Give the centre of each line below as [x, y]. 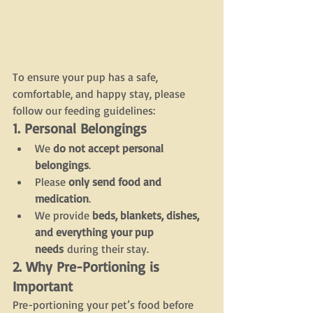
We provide [64, 215]
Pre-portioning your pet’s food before [104, 305]
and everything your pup [96, 232]
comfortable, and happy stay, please [100, 94]
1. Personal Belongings [80, 128]
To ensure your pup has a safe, [87, 77]
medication [62, 198]
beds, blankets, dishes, [147, 215]
